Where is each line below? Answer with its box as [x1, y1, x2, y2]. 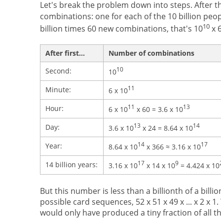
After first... [45, 48, 85, 58]
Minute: [45, 85, 71, 95]
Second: [45, 66, 72, 76]
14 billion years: [45, 160, 98, 170]
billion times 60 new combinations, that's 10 [39, 23, 203, 34]
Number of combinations [108, 48, 194, 58]
